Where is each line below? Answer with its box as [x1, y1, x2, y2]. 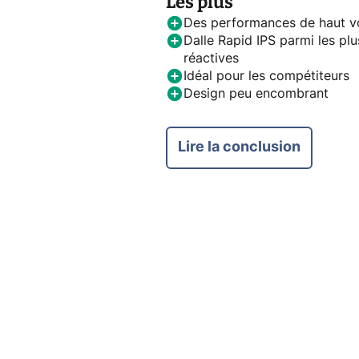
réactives [184, 52, 239, 66]
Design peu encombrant [184, 87, 329, 101]
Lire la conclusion [178, 140, 301, 155]
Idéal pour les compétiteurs [184, 70, 349, 83]
